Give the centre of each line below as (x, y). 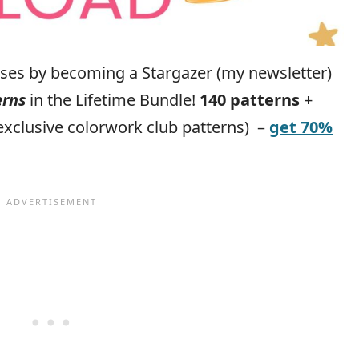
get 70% (301, 127)
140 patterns (250, 100)
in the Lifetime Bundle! (113, 100)
